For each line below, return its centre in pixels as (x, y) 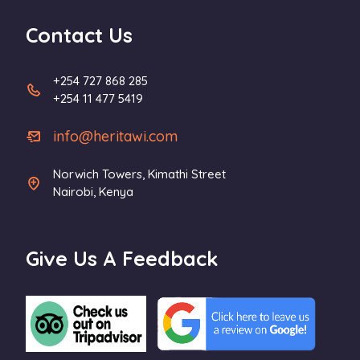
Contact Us (79, 35)
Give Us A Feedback (122, 258)
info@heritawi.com (115, 136)
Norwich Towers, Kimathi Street (139, 174)
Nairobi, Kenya (93, 191)
